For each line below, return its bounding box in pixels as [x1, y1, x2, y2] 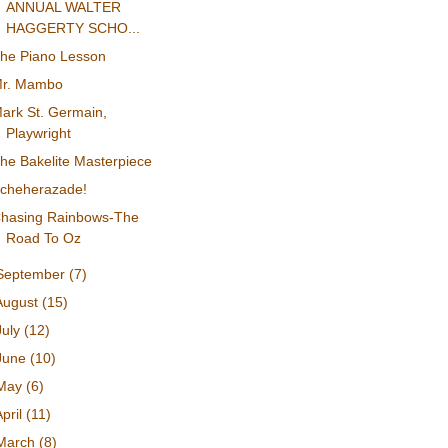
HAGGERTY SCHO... [6, 20, 141, 37]
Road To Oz [6, 230, 82, 247]
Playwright [6, 125, 72, 142]
